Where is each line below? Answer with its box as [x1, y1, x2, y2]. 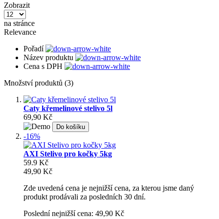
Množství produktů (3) [4, 78, 73, 87]
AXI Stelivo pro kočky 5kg [23, 149, 112, 158]
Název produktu [23, 53, 75, 62]
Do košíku [56, 123, 85, 131]
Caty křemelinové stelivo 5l [23, 104, 112, 112]
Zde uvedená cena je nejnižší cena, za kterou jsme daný [23, 183, 194, 192]
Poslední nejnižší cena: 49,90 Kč [23, 209, 124, 218]
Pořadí [23, 44, 45, 53]
